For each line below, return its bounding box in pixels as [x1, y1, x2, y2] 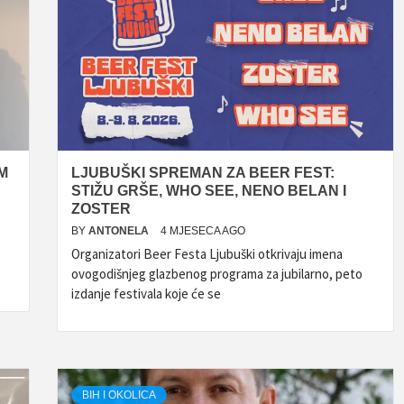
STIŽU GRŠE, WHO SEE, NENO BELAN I [71, 183, 346, 198]
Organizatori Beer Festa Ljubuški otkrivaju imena [71, 245, 343, 262]
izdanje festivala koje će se [71, 285, 221, 302]
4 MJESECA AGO [161, 225, 245, 237]
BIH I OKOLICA [82, 389, 156, 401]
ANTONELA [88, 225, 151, 237]
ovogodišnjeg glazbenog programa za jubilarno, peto [71, 265, 363, 282]
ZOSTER [71, 201, 131, 216]
